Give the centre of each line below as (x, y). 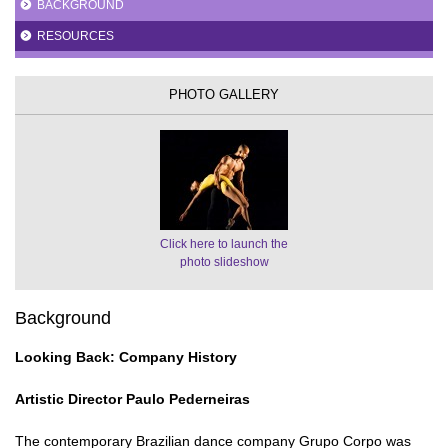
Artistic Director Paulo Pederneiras (132, 398)
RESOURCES (75, 35)
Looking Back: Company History (126, 356)
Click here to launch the (224, 243)
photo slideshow (224, 261)
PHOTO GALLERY (224, 94)
